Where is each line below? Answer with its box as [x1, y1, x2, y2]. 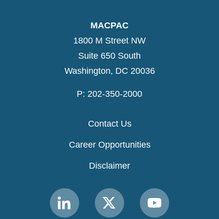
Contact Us [88, 119, 131, 129]
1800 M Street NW [73, 36, 146, 46]
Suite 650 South [78, 51, 141, 61]
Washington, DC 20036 [64, 66, 155, 76]
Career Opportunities [68, 140, 151, 150]
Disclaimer [89, 161, 130, 171]
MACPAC [90, 21, 129, 31]
